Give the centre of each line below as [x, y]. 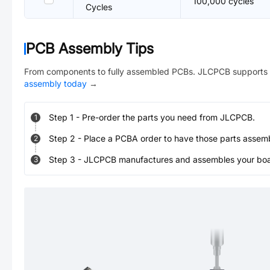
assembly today [55, 83]
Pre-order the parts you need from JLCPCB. [168, 117]
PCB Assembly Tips [90, 49]
